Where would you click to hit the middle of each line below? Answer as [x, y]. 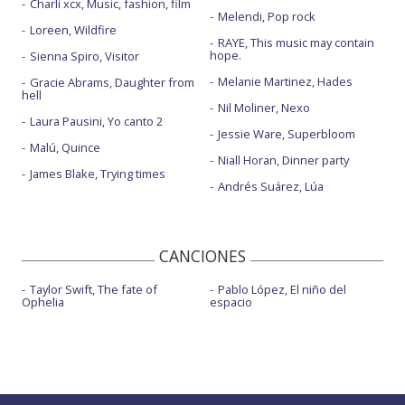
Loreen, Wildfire [73, 29]
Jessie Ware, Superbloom [286, 133]
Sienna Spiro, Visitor [85, 56]
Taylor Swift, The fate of [94, 289]
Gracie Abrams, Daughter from [112, 82]
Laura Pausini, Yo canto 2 [96, 121]
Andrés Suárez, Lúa [270, 186]
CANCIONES [202, 255]
